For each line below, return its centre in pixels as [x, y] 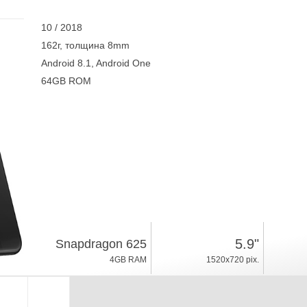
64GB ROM [66, 81]
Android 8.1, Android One [96, 63]
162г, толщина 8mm [85, 45]
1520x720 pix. [232, 260]
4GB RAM [128, 260]
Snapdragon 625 [101, 244]
